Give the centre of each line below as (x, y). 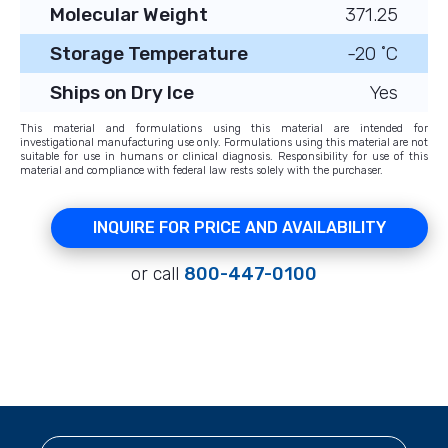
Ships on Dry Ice (122, 93)
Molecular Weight (129, 15)
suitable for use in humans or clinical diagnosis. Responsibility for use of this (224, 157)
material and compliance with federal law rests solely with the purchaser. (201, 171)
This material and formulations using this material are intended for (224, 129)
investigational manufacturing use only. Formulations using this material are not (224, 143)
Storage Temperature (149, 54)
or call (157, 274)
